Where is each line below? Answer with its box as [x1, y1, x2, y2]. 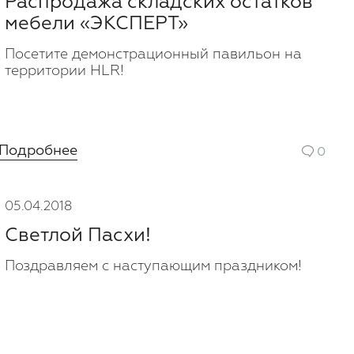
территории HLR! [5, 62, 124, 81]
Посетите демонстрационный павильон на [5, 45, 302, 64]
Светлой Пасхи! [5, 223, 151, 247]
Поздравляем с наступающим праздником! [5, 257, 302, 276]
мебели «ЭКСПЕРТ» [5, 11, 188, 36]
